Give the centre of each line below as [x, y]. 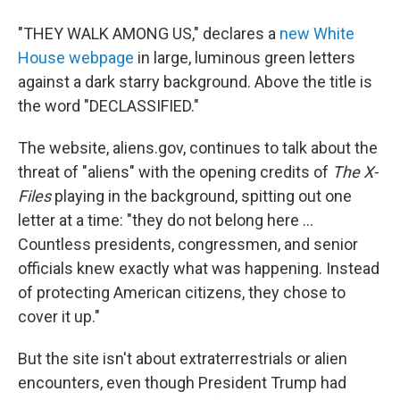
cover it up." [59, 317]
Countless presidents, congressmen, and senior [188, 245]
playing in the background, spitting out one [201, 196]
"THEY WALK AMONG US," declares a [149, 34]
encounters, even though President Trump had [182, 383]
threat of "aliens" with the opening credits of [175, 172]
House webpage [76, 58]
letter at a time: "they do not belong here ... [166, 221]
